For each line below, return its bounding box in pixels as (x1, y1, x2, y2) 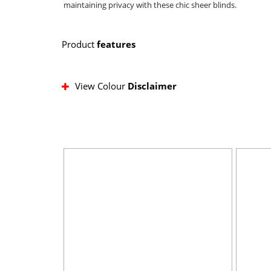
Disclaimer (128, 79, 177, 92)
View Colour (75, 79, 128, 92)
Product (62, 38, 97, 50)
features (97, 38, 135, 50)
